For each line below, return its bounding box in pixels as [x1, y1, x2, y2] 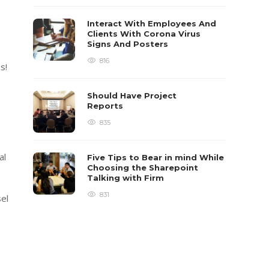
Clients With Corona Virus [87, 29, 201, 38]
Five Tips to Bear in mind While [87, 153, 225, 162]
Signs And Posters [87, 39, 171, 49]
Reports [87, 101, 126, 110]
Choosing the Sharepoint [87, 163, 199, 172]
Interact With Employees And [87, 19, 217, 28]
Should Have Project [87, 91, 177, 100]
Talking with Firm [87, 173, 167, 183]
